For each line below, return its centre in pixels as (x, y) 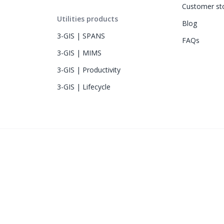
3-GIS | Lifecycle (84, 86)
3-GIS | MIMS (79, 52)
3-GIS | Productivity (89, 69)
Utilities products (87, 18)
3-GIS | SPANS (81, 35)
